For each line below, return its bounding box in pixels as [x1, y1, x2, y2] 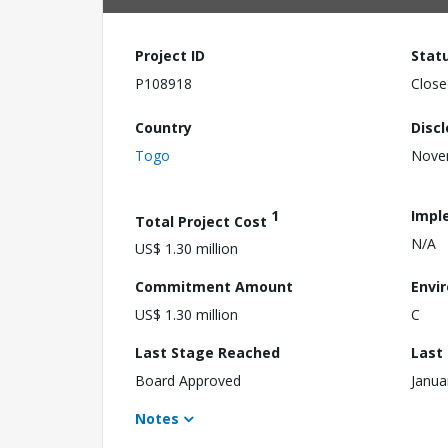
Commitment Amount [135, 277, 293, 297]
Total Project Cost [135, 211, 271, 231]
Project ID [135, 46, 205, 65]
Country [135, 117, 192, 137]
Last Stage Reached [135, 343, 280, 363]
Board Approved [135, 371, 241, 391]
